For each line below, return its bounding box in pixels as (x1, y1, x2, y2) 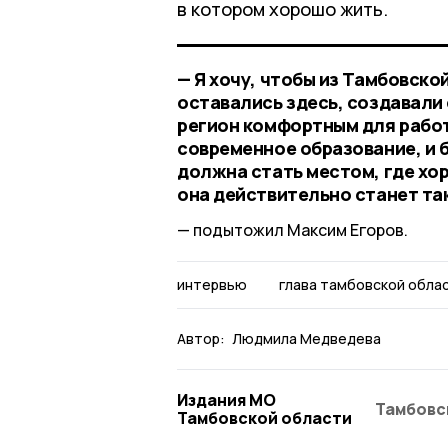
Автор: (177, 328, 225, 348)
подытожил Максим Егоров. (193, 218, 408, 241)
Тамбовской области (177, 406, 352, 429)
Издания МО (177, 388, 276, 411)
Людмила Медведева (232, 328, 381, 348)
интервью (177, 274, 247, 294)
